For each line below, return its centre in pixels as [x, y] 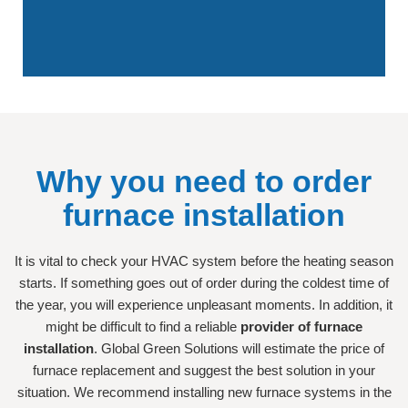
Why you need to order [204, 182]
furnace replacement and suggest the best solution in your [204, 371]
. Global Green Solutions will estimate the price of [239, 349]
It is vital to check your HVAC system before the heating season [204, 261]
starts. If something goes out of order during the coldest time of [204, 283]
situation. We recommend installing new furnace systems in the [204, 393]
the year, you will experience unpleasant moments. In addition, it [204, 305]
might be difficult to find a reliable [143, 327]
